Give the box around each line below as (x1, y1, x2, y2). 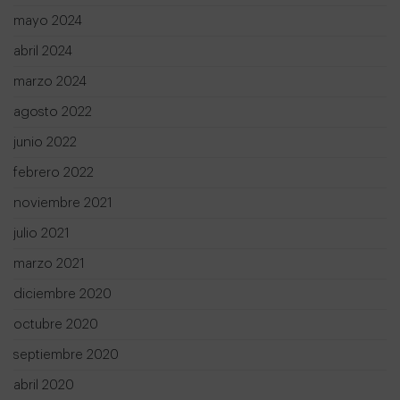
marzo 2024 (13, 75, 87, 89)
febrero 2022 (13, 166, 94, 180)
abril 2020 (13, 379, 74, 393)
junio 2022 (13, 136, 77, 150)
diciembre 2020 (13, 287, 112, 302)
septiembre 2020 (13, 348, 119, 362)
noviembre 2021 (13, 196, 112, 211)
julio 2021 (13, 227, 70, 241)
